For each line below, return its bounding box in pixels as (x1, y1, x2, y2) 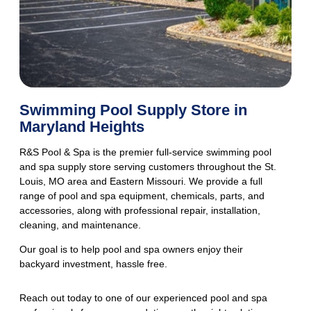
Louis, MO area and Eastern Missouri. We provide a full (19, 176, 262, 187)
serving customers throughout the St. (111, 161, 276, 173)
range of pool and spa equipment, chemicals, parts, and (19, 190, 264, 202)
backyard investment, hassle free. (19, 258, 167, 270)
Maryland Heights (19, 118, 144, 136)
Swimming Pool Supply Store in (19, 101, 247, 119)
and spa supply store (19, 161, 111, 173)
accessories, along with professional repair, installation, (19, 205, 260, 217)
